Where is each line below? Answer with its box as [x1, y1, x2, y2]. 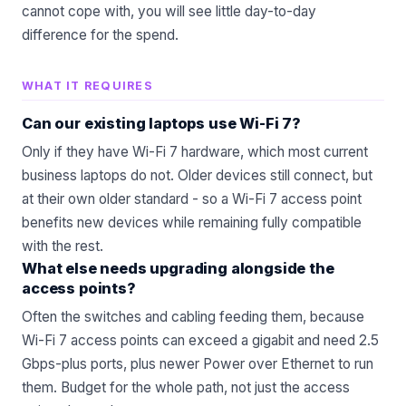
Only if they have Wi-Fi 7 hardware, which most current [22, 143, 368, 161]
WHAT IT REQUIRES [22, 79, 153, 93]
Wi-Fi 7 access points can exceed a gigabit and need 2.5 [22, 332, 379, 350]
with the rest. [22, 237, 103, 256]
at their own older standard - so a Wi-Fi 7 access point [22, 190, 362, 208]
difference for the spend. [22, 26, 179, 44]
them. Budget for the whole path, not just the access [22, 379, 350, 397]
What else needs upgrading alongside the [22, 259, 334, 278]
